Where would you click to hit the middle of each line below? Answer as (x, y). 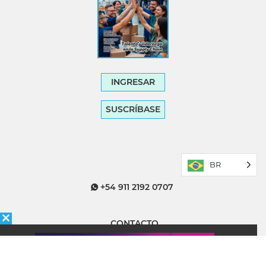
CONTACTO (133, 224)
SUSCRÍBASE (133, 110)
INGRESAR (133, 82)
